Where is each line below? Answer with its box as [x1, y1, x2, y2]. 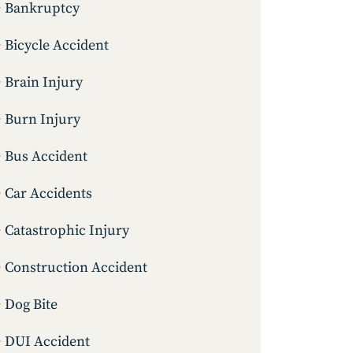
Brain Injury [5, 73, 83, 92]
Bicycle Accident [5, 36, 109, 55]
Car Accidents [5, 184, 92, 203]
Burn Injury [5, 110, 80, 129]
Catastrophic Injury [5, 221, 129, 240]
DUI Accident [5, 333, 90, 351]
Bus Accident [5, 147, 87, 166]
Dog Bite [5, 295, 58, 314]
